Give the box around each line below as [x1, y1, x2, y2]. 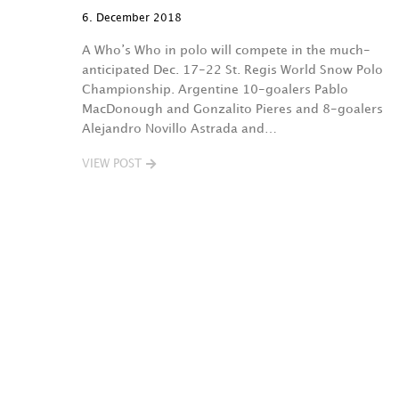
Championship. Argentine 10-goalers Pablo [82, 84, 348, 95]
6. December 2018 [82, 13, 182, 23]
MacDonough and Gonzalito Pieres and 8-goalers [82, 103, 383, 115]
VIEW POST [82, 159, 142, 169]
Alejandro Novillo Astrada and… [82, 123, 277, 134]
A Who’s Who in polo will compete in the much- [82, 45, 370, 56]
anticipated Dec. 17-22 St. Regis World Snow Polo [82, 64, 383, 76]
